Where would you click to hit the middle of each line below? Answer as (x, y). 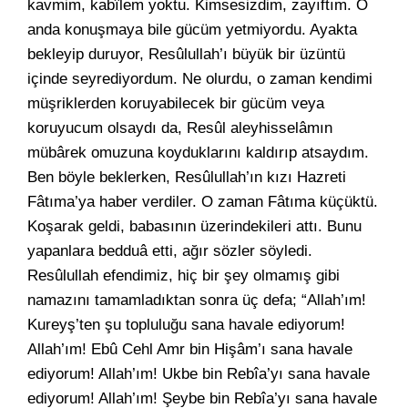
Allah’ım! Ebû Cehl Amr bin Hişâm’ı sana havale (190, 349)
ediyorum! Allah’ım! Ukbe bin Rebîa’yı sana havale (199, 374)
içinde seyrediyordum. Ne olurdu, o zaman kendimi (200, 79)
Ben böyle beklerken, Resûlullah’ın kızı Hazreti (187, 177)
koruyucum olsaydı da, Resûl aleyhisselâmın (180, 128)
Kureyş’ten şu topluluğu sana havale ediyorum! (186, 325)
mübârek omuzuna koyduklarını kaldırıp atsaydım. (198, 153)
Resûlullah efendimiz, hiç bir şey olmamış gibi (184, 275)
